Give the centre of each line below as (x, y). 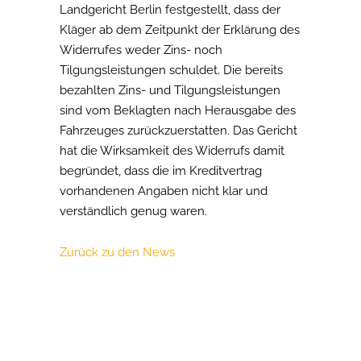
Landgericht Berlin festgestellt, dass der (170, 10)
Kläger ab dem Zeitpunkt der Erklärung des (180, 30)
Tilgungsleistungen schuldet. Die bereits (171, 70)
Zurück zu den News (117, 252)
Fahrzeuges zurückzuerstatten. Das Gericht (178, 131)
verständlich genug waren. (133, 211)
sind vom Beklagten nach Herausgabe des (178, 110)
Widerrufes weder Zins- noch (141, 50)
